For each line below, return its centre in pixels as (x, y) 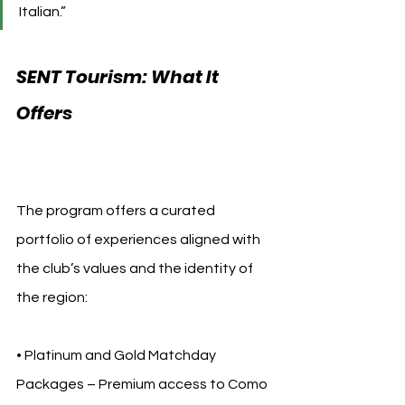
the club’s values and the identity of (136, 268)
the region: (52, 297)
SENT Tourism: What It (119, 76)
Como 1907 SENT (151, 113)
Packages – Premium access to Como (143, 384)
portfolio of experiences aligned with (140, 239)
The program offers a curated (117, 210)
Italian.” (42, 11)
